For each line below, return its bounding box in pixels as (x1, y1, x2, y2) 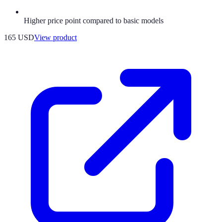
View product (34, 33, 77, 42)
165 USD (4, 33, 34, 42)
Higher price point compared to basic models (24, 16, 164, 25)
